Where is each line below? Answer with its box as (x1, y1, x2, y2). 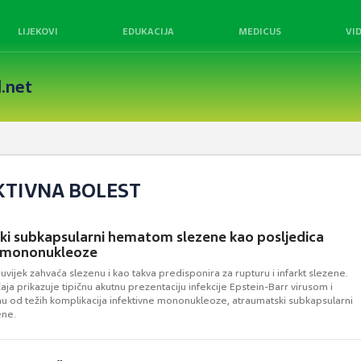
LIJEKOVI (18, 26, 58, 37)
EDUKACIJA (122, 26, 174, 37)
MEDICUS (239, 26, 281, 37)
